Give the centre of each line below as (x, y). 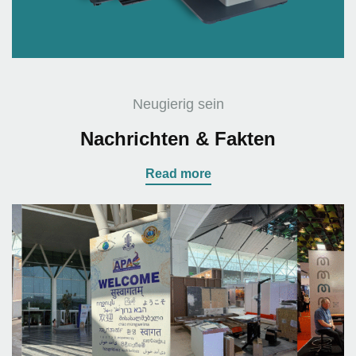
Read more (178, 173)
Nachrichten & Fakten (178, 138)
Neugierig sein (178, 104)
